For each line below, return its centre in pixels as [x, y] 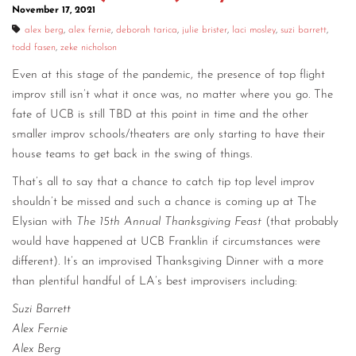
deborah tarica [147, 30]
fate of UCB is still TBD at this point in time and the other [160, 114]
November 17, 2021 [54, 10]
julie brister [205, 30]
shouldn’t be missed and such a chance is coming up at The [164, 202]
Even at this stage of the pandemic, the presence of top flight [168, 75]
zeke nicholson [89, 47]
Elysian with [44, 222]
